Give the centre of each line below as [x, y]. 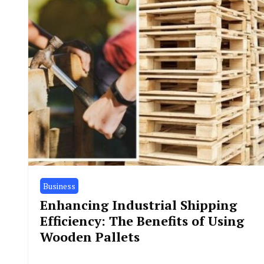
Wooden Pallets [90, 236]
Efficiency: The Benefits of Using [142, 220]
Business [59, 186]
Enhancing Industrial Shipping [138, 204]
